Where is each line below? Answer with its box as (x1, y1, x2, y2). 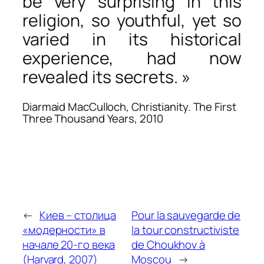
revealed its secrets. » (22, 65, 190, 89)
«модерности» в (22, 222, 105, 238)
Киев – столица (39, 207, 116, 223)
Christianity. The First (131, 98, 236, 114)
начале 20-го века (22, 237, 115, 253)
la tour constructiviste (131, 222, 239, 238)
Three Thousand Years (22, 110, 134, 126)
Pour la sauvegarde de (131, 207, 241, 223)
